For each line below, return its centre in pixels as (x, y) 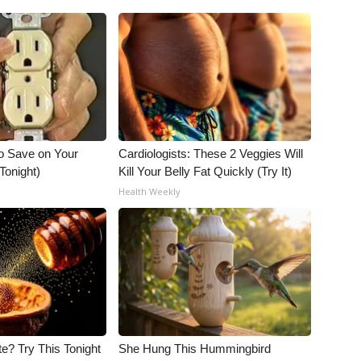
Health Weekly (150, 191)
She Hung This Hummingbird (195, 349)
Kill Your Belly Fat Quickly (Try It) (205, 171)
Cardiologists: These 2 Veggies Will (211, 154)
